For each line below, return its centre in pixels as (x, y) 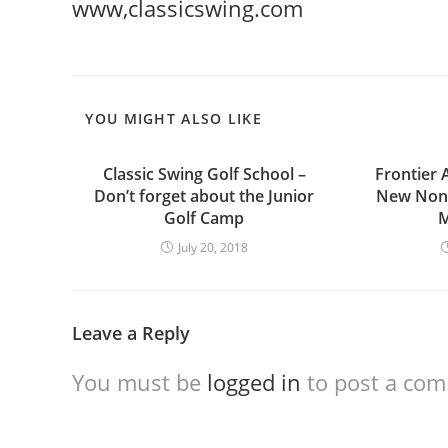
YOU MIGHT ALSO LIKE (174, 118)
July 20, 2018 (212, 247)
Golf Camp (204, 218)
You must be (139, 382)
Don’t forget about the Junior (204, 196)
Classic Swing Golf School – (204, 174)
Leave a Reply (131, 333)
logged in (254, 382)
